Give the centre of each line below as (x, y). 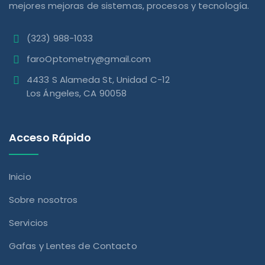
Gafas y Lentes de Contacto (73, 245)
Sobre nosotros (43, 199)
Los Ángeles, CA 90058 (77, 93)
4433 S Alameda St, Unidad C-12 (98, 79)
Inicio (20, 176)
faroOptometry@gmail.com (89, 59)
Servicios (28, 222)
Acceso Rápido (50, 137)
